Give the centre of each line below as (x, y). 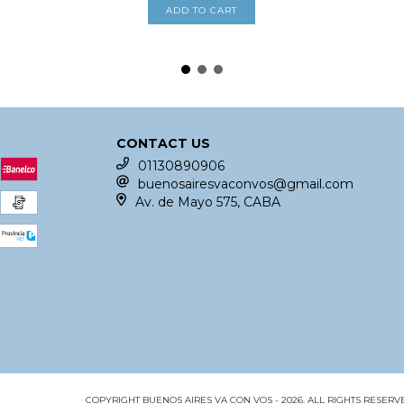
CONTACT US (164, 143)
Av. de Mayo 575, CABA (207, 202)
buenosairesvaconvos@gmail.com (246, 184)
